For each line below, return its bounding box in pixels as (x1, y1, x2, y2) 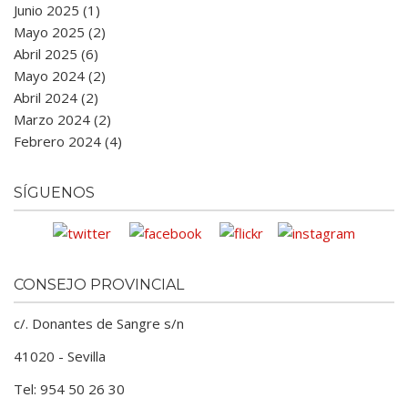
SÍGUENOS (14, 184, 95, 201)
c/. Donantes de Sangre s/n (14, 313, 184, 332)
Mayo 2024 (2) (14, 66, 106, 85)
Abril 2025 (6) (14, 45, 98, 63)
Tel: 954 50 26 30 (14, 379, 125, 398)
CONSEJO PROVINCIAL (14, 275, 184, 293)
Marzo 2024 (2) (14, 110, 111, 128)
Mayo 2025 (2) (14, 23, 106, 41)
